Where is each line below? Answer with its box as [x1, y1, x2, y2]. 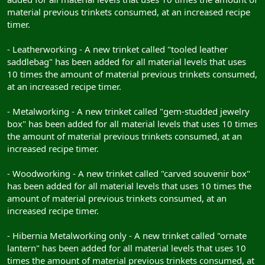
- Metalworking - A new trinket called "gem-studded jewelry [7, 105, 250, 117]
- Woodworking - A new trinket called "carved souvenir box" [7, 167, 250, 179]
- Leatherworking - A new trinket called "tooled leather [7, 43, 228, 55]
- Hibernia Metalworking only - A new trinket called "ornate [7, 229, 247, 241]
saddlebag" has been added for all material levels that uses [7, 55, 246, 67]
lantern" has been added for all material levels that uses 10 [7, 241, 246, 254]
